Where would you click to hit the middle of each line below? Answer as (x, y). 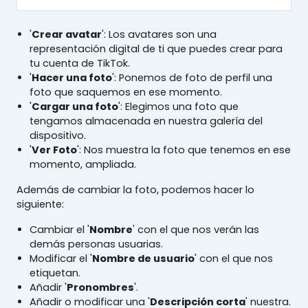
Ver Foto (55, 150)
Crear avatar (67, 34)
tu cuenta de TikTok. (80, 63)
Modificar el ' (61, 258)
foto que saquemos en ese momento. (126, 92)
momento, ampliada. (83, 164)
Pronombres (101, 287)
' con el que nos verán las (196, 229)
